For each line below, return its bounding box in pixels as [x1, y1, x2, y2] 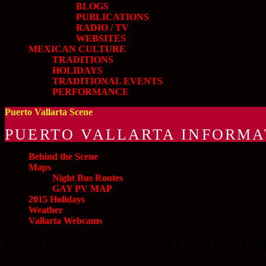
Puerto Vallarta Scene [5, 107, 93, 117]
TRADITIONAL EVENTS [52, 76, 163, 86]
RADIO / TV [76, 23, 129, 33]
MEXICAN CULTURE [28, 44, 126, 54]
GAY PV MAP [52, 183, 112, 194]
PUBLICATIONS [76, 12, 149, 22]
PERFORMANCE [52, 87, 129, 97]
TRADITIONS [52, 55, 113, 65]
